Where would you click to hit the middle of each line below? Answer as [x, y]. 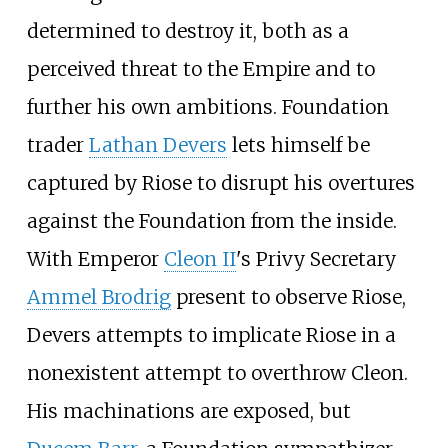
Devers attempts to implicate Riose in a [211, 334]
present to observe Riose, [288, 296]
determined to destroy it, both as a [187, 30]
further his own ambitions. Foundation [207, 106]
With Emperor [95, 258]
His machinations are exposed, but [188, 410]
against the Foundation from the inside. [211, 220]
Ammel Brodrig [98, 296]
